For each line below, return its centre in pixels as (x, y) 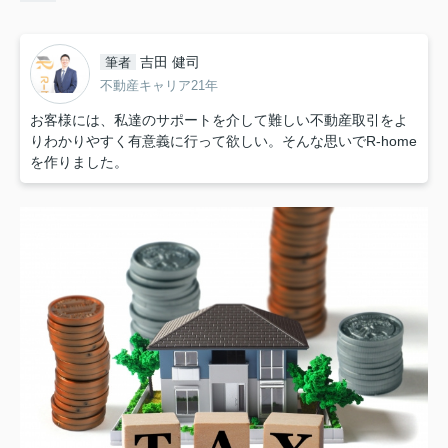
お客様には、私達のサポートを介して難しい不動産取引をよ (219, 119)
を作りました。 (79, 161)
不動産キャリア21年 (159, 86)
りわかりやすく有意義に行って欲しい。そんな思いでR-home (223, 140)
